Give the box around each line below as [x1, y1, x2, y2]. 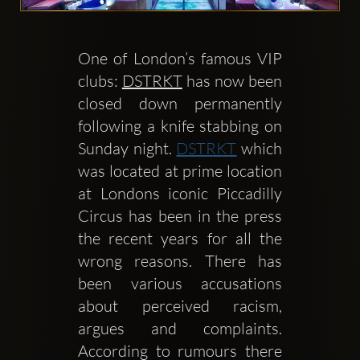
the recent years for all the [77, 227, 283, 248]
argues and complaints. [77, 317, 283, 338]
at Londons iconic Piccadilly [77, 182, 283, 203]
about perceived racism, [77, 295, 283, 316]
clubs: [77, 70, 122, 91]
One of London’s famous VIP [77, 47, 283, 68]
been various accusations [77, 272, 283, 293]
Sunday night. [77, 137, 177, 158]
